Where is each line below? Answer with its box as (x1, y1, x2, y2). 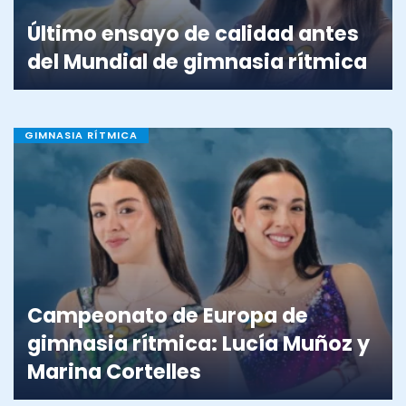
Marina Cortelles (27, 357, 201, 387)
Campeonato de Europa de (27, 301, 308, 331)
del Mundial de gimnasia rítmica (27, 47, 367, 77)
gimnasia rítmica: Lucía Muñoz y (27, 329, 370, 359)
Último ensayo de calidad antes (27, 19, 359, 49)
